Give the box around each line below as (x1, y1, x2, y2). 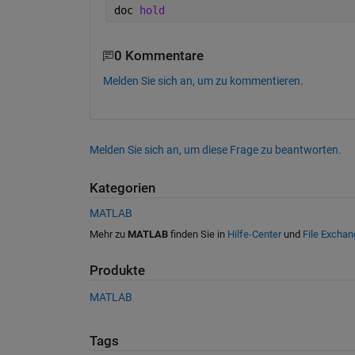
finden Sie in (167, 228, 227, 241)
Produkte (89, 263, 145, 279)
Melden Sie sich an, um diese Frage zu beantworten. (89, 143, 342, 156)
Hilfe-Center (227, 228, 281, 241)
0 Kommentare (113, 48, 204, 64)
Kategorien (89, 180, 155, 196)
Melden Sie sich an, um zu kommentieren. (102, 74, 303, 87)
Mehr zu (89, 228, 128, 241)
